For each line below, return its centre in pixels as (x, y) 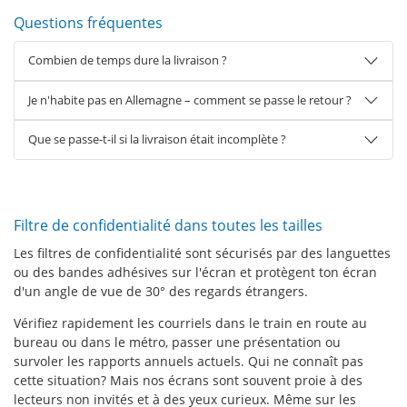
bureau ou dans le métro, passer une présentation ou (177, 342)
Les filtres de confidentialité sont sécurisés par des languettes (202, 253)
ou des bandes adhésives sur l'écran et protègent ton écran (195, 272)
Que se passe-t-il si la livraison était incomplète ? (157, 139)
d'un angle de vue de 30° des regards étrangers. (161, 291)
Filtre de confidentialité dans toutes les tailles (168, 225)
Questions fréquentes (88, 23)
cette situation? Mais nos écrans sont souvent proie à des (188, 380)
